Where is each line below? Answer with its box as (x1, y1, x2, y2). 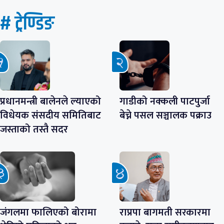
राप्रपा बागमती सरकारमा (119, 203, 210, 221)
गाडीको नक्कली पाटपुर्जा (119, 92, 210, 110)
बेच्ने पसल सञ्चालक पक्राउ (119, 106, 211, 124)
